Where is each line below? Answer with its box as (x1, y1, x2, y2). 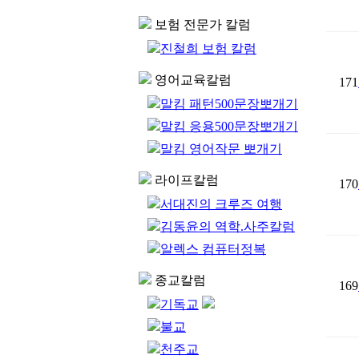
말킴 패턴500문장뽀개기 (160, 97, 298, 111)
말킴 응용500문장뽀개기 (160, 119, 298, 133)
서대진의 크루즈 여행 (160, 197, 282, 211)
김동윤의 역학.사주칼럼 (160, 220, 295, 233)
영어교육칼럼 (151, 73, 232, 87)
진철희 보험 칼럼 (160, 42, 256, 55)
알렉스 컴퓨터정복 (160, 242, 266, 256)
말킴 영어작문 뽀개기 (160, 142, 282, 155)
